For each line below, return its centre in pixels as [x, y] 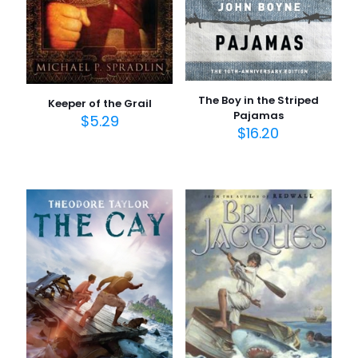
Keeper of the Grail [99, 103]
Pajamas [258, 116]
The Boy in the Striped [258, 101]
